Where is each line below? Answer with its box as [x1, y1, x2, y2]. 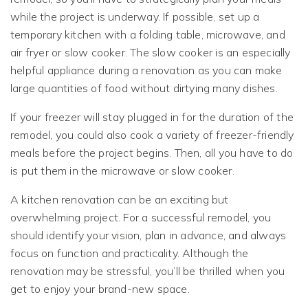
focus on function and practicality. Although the [10, 245, 249, 260]
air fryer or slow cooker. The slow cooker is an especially [10, 45, 291, 59]
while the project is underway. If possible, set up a [10, 9, 260, 23]
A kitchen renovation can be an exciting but [10, 192, 229, 206]
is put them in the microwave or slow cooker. [10, 163, 234, 177]
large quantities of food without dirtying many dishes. [10, 80, 278, 95]
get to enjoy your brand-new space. [10, 281, 190, 296]
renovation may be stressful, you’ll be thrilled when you [10, 263, 285, 278]
